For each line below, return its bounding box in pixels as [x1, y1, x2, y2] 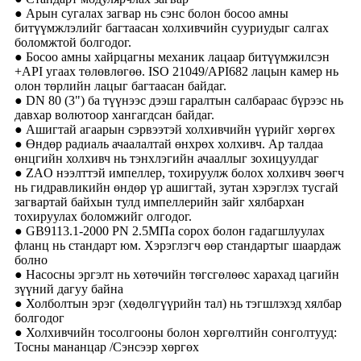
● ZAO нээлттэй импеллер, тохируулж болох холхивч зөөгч [15, 166, 344, 180]
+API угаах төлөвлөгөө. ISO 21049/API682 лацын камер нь [15, 64, 338, 79]
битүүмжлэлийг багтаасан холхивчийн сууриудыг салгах [15, 21, 329, 35]
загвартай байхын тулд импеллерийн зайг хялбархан [15, 195, 305, 210]
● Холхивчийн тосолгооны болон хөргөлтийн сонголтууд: [15, 326, 337, 340]
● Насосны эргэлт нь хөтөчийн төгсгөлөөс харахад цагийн [15, 268, 339, 282]
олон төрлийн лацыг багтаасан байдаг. [15, 79, 226, 93]
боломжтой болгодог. [15, 35, 131, 50]
